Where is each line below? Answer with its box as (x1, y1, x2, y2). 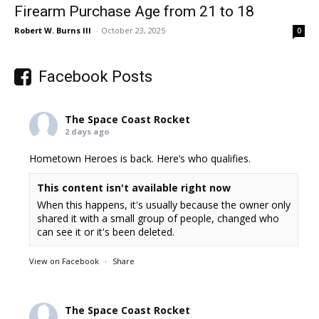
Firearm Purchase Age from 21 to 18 (14, 3, 254, 20)
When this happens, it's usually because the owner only (37, 198, 291, 211)
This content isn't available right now (37, 181, 231, 194)
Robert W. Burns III (14, 25, 91, 36)
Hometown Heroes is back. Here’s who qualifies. (29, 152, 251, 165)
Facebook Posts (38, 68, 152, 85)
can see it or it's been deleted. (37, 225, 175, 239)
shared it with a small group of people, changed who (37, 211, 280, 225)
